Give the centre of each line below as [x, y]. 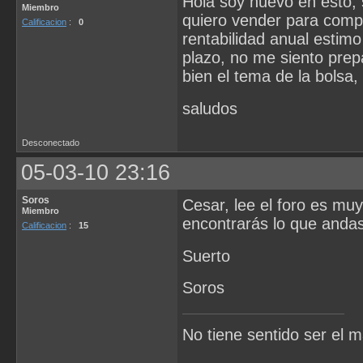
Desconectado [51, 143]
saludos [210, 108]
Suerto [206, 256]
